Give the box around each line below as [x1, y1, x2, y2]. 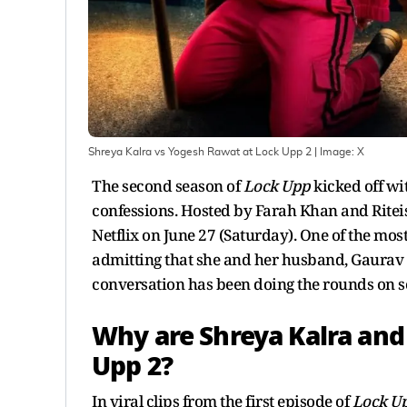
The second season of [92, 174, 243, 196]
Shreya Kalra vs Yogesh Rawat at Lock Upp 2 [88, 145, 312, 157]
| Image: [312, 145, 357, 157]
